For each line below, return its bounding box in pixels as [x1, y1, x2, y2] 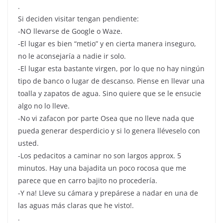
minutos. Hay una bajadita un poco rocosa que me [18, 163, 186, 173]
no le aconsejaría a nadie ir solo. [18, 51, 126, 61]
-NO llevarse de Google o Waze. [18, 26, 122, 36]
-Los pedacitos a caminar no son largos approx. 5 [18, 151, 181, 161]
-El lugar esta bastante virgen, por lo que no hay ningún [18, 64, 205, 74]
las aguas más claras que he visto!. [18, 201, 134, 211]
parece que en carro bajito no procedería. [18, 176, 157, 186]
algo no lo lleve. [18, 101, 70, 111]
